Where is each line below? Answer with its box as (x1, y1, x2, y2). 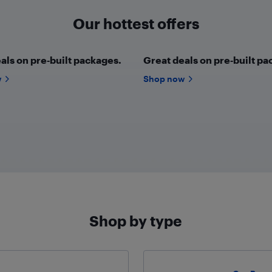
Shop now (143, 73, 185, 84)
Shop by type (89, 212, 182, 229)
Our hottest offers (72, 15, 199, 32)
